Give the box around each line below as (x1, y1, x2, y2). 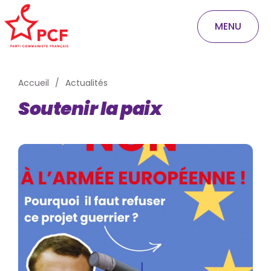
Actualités (65, 77, 108, 89)
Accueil (18, 77, 49, 89)
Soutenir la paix (18, 96, 162, 122)
